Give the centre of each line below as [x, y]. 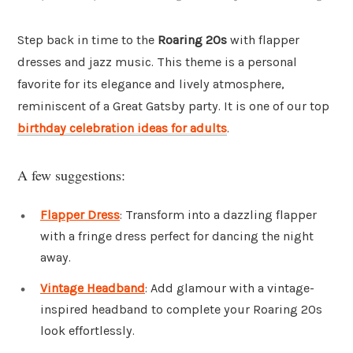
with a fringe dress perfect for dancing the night [177, 236]
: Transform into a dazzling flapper [218, 214]
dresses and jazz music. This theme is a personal [157, 62]
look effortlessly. [87, 331]
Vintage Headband [93, 288]
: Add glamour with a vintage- [230, 288]
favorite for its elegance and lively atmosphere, [151, 84]
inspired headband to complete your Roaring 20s [181, 310]
